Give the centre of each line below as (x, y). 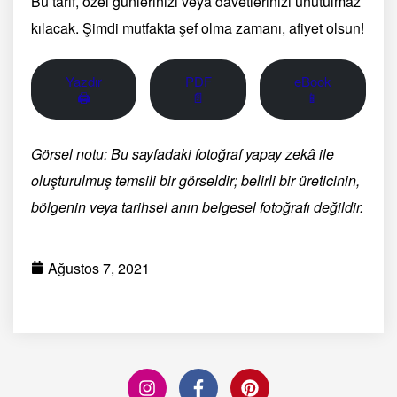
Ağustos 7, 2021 (99, 268)
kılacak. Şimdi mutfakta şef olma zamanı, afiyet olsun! (198, 27)
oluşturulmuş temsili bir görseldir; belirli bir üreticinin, (195, 180)
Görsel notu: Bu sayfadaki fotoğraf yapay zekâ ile (183, 153)
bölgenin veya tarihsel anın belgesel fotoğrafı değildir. (197, 206)
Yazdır (84, 81)
